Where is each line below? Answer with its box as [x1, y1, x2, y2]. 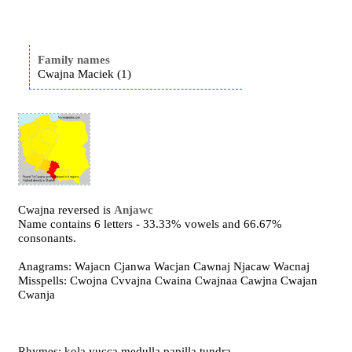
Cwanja [18, 288, 56, 301]
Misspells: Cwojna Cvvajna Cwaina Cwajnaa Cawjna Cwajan [18, 274, 318, 287]
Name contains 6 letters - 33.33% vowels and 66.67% [18, 218, 283, 230]
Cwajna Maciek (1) [38, 68, 132, 80]
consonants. [18, 232, 77, 244]
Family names [38, 53, 111, 66]
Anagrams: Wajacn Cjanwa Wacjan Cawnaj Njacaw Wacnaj [18, 260, 310, 273]
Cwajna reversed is [18, 203, 115, 216]
